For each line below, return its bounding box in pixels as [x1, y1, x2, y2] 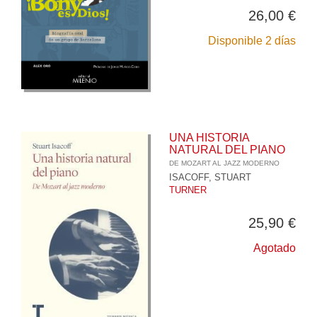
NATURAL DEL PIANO [169, 144, 285, 156]
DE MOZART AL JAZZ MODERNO [169, 159, 279, 168]
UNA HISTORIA [169, 132, 249, 144]
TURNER [169, 185, 207, 196]
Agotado [253, 242, 296, 255]
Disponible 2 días [208, 34, 296, 47]
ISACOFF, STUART [169, 172, 251, 183]
